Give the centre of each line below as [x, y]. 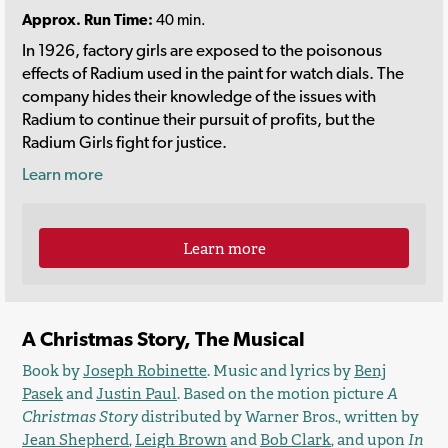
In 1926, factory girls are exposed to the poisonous [202, 50]
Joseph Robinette [145, 371]
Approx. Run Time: [87, 19]
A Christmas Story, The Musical [163, 338]
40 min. [179, 19]
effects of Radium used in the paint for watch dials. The [213, 73]
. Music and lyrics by [280, 371]
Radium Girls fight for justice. [124, 142]
